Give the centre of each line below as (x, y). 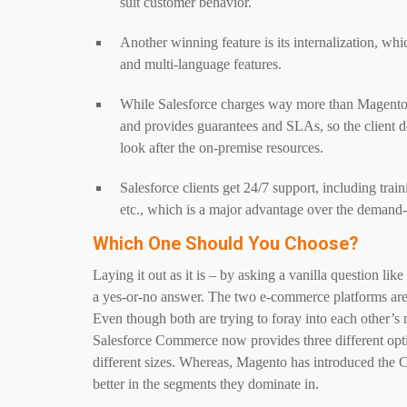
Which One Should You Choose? (226, 243)
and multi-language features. (201, 64)
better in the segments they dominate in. (206, 384)
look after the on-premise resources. (222, 148)
